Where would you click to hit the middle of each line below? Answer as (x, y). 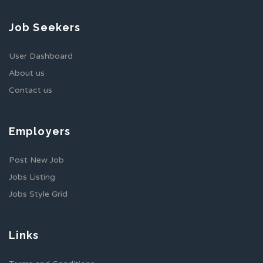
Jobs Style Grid (38, 194)
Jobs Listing (32, 177)
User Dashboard (41, 56)
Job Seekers (45, 28)
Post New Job (36, 160)
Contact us (31, 90)
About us (27, 73)
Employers (40, 131)
